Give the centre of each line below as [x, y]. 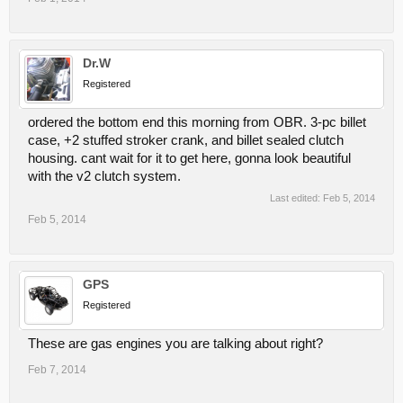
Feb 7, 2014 [57, 369]
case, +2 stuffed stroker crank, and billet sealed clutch [186, 140]
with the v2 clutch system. [104, 176]
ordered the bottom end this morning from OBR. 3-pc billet [197, 122]
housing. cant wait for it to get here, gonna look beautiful [189, 158]
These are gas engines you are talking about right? [175, 343]
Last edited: [296, 197]
